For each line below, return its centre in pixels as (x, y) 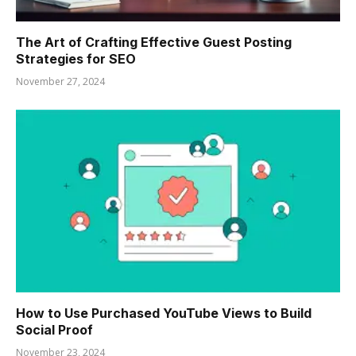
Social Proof (54, 329)
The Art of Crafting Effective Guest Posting (154, 43)
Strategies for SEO (76, 59)
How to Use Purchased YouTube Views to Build (164, 313)
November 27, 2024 (60, 82)
